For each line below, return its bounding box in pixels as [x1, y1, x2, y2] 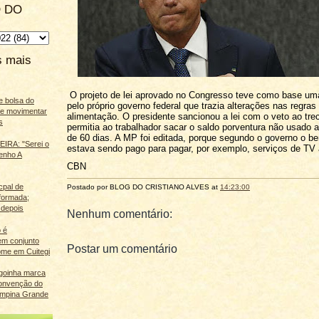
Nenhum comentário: [67, 208, 172, 221]
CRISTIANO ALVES [145, 183, 209, 192]
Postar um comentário [67, 242, 177, 255]
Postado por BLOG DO [67, 183, 145, 192]
